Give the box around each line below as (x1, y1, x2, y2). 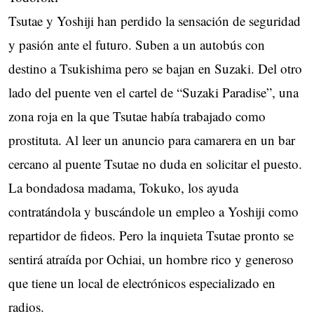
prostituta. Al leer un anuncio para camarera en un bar (8, 130, 295, 149)
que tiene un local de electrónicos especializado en (8, 273, 275, 292)
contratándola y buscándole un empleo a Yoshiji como (8, 202, 299, 220)
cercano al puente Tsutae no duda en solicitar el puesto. (8, 154, 302, 172)
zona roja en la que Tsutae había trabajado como (8, 107, 266, 125)
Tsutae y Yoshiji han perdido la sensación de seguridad (8, 11, 301, 29)
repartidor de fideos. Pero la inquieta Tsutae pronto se (8, 226, 294, 244)
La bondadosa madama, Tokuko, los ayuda (8, 178, 238, 196)
